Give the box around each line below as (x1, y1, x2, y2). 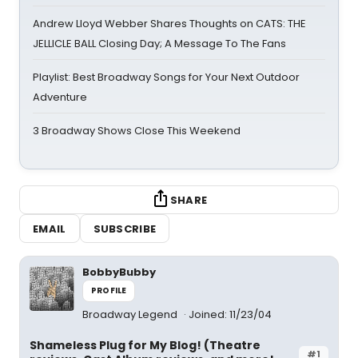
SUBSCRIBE (93, 221, 157, 237)
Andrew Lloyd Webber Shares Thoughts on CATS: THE (33, 16, 306, 31)
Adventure (33, 89, 87, 105)
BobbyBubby (82, 265, 156, 280)
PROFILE (91, 284, 127, 296)
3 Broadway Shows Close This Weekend (33, 123, 241, 138)
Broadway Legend (82, 307, 180, 322)
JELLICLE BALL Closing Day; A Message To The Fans (33, 36, 286, 51)
